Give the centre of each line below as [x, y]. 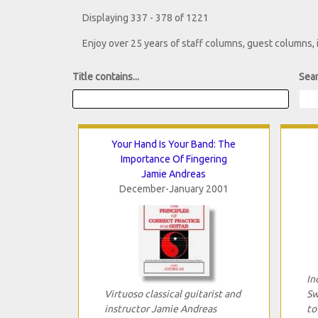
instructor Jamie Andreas [160, 308]
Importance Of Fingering [174, 159]
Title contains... [106, 77]
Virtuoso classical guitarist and [172, 294]
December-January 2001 [174, 188]
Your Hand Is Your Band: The [174, 144]
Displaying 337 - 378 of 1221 [146, 18]
